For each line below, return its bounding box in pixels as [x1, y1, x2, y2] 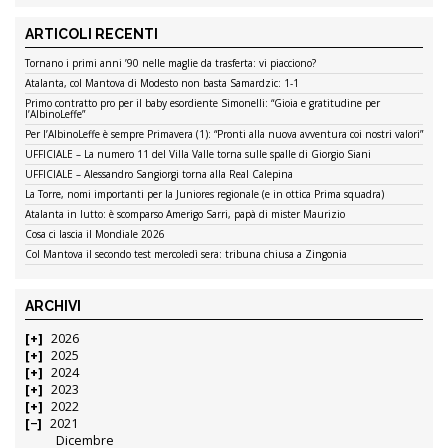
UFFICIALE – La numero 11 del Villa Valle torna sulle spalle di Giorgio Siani [25, 147, 371, 162]
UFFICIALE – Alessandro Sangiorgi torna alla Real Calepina [25, 167, 293, 182]
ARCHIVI [25, 298, 81, 315]
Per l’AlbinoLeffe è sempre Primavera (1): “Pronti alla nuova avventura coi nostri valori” [25, 127, 423, 142]
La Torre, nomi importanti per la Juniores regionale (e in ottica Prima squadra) [25, 187, 384, 202]
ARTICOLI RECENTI [25, 26, 158, 43]
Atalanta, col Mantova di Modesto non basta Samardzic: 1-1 [25, 76, 299, 91]
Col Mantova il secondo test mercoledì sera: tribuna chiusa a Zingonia [25, 247, 347, 262]
